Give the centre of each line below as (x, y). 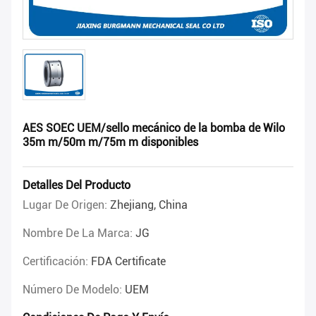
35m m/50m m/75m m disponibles (110, 142)
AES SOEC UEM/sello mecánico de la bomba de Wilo (154, 128)
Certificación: (57, 262)
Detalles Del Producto (77, 186)
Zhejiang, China (149, 205)
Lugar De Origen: (66, 205)
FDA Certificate (128, 262)
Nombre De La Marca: (79, 233)
